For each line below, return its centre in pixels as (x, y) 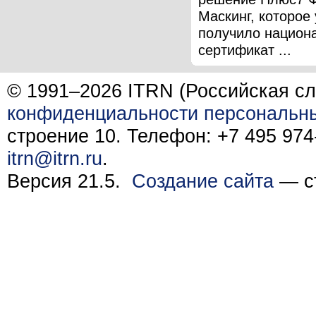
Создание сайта (203, 181)
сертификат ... (245, 50)
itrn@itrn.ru (55, 158)
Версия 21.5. (69, 181)
